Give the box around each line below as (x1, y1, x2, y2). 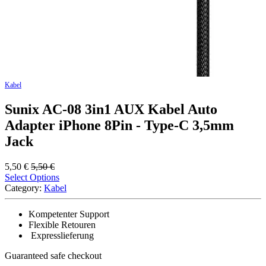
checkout (65, 250, 102, 261)
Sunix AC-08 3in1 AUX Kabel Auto (5, 101, 217, 117)
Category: (5, 182, 42, 193)
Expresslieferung (28, 230, 94, 240)
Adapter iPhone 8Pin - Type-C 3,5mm (5, 117, 234, 133)
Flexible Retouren (28, 219, 96, 230)
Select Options (5, 172, 59, 182)
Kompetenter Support (28, 208, 109, 219)
